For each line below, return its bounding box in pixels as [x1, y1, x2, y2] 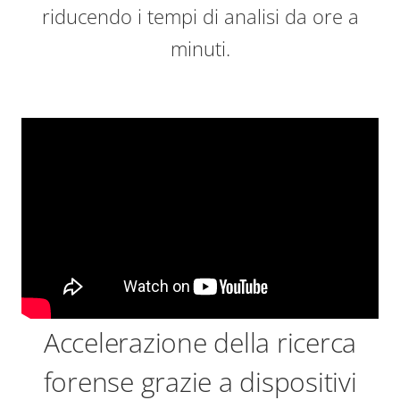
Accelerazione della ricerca [43, 324, 357, 362]
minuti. [170, 35, 230, 62]
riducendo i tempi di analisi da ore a [41, 3, 359, 30]
